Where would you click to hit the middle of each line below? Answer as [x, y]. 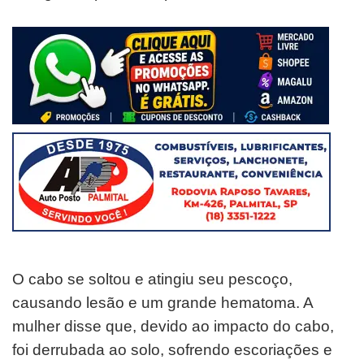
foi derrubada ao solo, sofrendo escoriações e [172, 349]
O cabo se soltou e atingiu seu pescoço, [152, 279]
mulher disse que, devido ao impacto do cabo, [173, 326]
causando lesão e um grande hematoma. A [162, 302]
